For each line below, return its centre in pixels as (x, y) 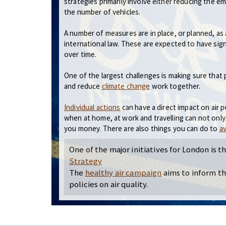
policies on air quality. (109, 184)
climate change (126, 86)
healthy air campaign (123, 173)
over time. (80, 54)
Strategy (86, 161)
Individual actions (92, 107)
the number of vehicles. (102, 12)
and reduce (83, 86)
